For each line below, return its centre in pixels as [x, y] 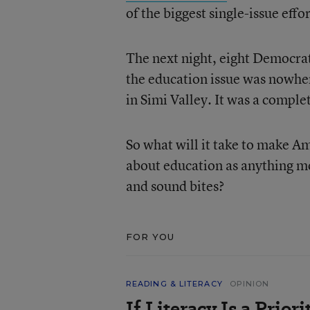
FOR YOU [150, 237]
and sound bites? [175, 186]
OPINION [249, 284]
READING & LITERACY [174, 284]
